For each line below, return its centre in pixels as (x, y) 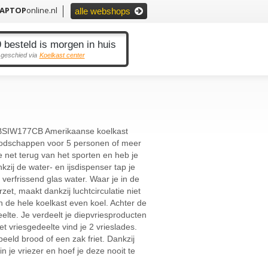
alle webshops (104, 11)
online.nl (42, 10)
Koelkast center (62, 55)
